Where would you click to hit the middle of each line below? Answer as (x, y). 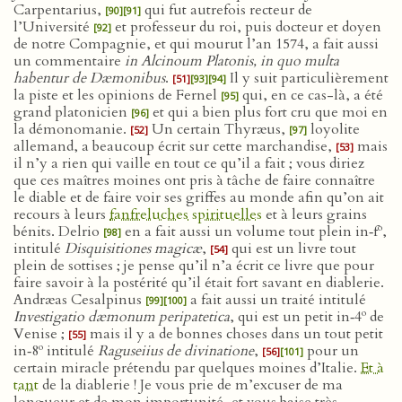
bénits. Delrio (58, 232)
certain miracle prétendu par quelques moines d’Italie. (187, 368)
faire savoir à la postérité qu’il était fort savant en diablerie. (199, 283)
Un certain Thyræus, (218, 129)
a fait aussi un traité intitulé (276, 300)
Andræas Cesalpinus (79, 300)
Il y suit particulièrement (307, 78)
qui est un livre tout (292, 249)
